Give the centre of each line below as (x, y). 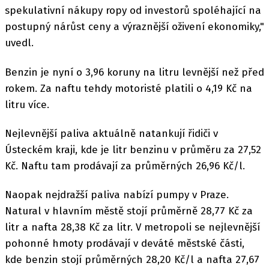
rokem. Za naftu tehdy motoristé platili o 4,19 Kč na (128, 88)
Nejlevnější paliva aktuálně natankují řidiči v (111, 133)
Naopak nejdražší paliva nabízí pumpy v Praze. (117, 195)
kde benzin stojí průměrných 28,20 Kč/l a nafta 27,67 (132, 260)
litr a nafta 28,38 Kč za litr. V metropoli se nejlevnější (132, 227)
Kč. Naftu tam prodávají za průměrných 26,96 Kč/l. (125, 166)
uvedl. (19, 43)
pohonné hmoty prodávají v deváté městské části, (125, 243)
